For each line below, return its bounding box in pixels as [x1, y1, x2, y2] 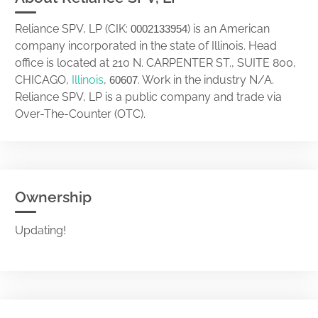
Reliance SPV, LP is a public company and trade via [15, 90, 282, 104]
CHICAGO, [15, 73, 72, 87]
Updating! [15, 224, 66, 237]
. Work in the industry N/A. [138, 73, 274, 87]
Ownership [15, 188, 92, 206]
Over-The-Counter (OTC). [15, 107, 146, 121]
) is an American [187, 22, 270, 35]
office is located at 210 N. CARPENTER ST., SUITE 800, [15, 56, 296, 70]
